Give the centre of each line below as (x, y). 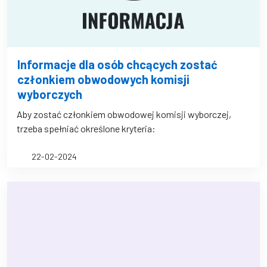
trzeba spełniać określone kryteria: (86, 128)
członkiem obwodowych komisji (103, 79)
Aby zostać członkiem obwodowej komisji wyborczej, (124, 114)
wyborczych (50, 94)
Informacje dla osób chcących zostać (117, 64)
